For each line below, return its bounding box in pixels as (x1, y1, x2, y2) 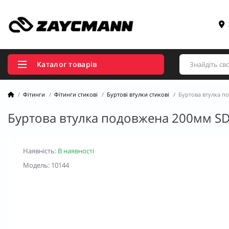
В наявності (58, 146, 94, 155)
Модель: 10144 (23, 160, 69, 170)
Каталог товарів (37, 59, 97, 69)
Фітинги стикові (54, 90, 98, 98)
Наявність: (23, 146, 58, 155)
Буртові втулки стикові (107, 90, 169, 98)
